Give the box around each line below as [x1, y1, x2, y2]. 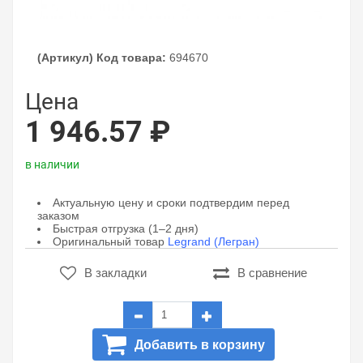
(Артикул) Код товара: [37, 51, 166, 64]
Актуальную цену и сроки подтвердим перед [53, 196, 289, 209]
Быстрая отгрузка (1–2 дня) [53, 222, 199, 235]
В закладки [84, 266, 147, 280]
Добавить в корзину [135, 338, 265, 352]
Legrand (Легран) [168, 235, 259, 248]
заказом [37, 209, 79, 222]
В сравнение [237, 266, 307, 280]
